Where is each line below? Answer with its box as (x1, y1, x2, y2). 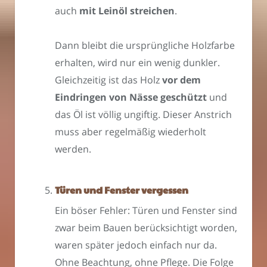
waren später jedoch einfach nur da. (55, 238, 217, 252)
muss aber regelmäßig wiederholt (55, 125, 206, 139)
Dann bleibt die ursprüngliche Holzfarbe (55, 39, 235, 52)
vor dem (162, 73, 201, 87)
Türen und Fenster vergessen (55, 183, 188, 197)
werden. (55, 142, 91, 156)
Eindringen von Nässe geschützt (55, 91, 207, 104)
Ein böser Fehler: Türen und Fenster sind (55, 204, 237, 218)
